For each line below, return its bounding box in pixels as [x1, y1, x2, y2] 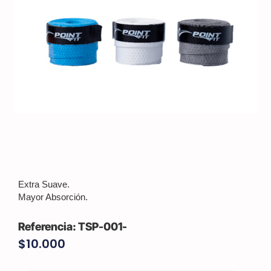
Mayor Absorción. [18, 192, 88, 203]
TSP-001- [78, 220, 128, 233]
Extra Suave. [18, 179, 70, 190]
